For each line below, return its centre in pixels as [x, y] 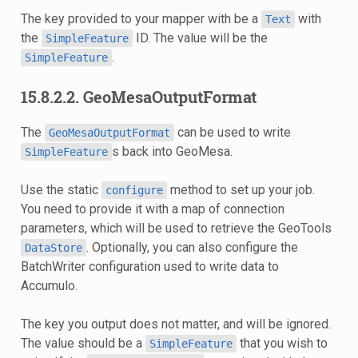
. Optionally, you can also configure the [192, 247]
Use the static [61, 189]
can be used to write [232, 132]
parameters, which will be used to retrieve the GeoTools [176, 228]
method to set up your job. [241, 189]
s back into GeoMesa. [172, 151]
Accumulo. [49, 285]
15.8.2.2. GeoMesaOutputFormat [138, 96]
